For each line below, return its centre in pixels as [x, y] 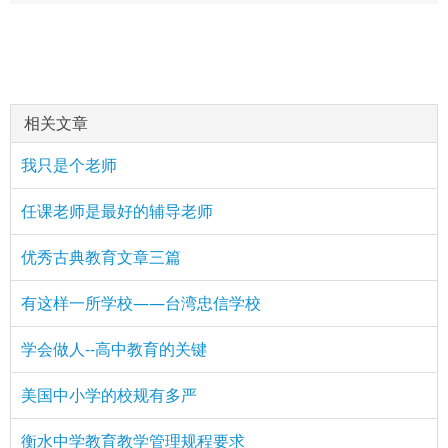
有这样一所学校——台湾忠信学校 [141, 303]
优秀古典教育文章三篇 [101, 257]
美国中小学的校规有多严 [109, 395]
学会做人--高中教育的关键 [114, 349]
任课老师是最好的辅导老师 [117, 211]
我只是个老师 [69, 165]
